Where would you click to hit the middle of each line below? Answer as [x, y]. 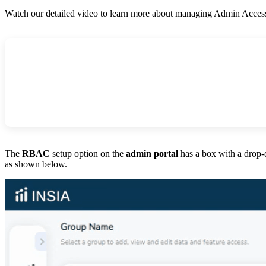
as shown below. [36, 164]
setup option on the [88, 153]
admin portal [152, 153]
